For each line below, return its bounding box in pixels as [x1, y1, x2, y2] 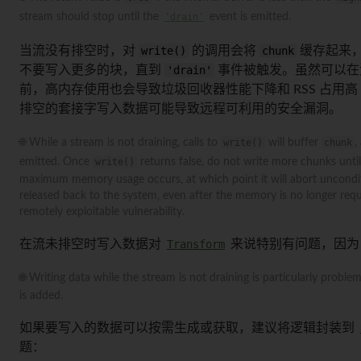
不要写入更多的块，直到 [19, 63, 164, 77]
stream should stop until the [19, 10, 162, 23]
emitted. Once [19, 156, 93, 168]
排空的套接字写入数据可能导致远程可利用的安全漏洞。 [19, 102, 342, 115]
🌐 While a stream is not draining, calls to [19, 136, 221, 148]
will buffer [265, 136, 322, 148]
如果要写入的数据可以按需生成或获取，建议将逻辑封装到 [19, 321, 358, 334]
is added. [19, 289, 63, 301]
